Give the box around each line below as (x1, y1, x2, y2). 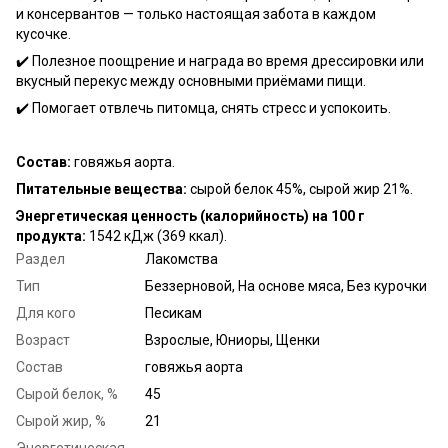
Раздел (16, 250, 65, 267)
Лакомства (145, 250, 218, 267)
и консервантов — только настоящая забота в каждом (16, 5, 376, 22)
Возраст (16, 331, 70, 348)
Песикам (145, 304, 202, 321)
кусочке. (16, 25, 71, 42)
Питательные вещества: (16, 180, 187, 197)
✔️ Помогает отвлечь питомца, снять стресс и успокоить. (16, 99, 391, 116)
